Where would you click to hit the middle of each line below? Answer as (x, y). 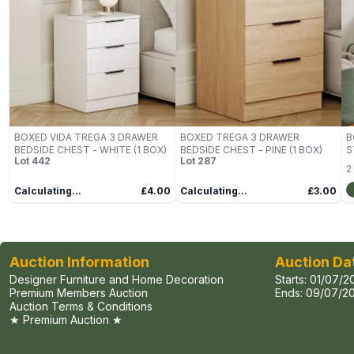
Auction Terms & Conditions (81, 307)
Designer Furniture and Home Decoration (117, 280)
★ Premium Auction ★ (66, 320)
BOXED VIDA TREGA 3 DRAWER (86, 137)
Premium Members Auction (79, 293)
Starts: (292, 280)
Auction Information (79, 262)
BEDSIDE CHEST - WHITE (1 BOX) (90, 150)
